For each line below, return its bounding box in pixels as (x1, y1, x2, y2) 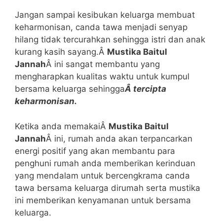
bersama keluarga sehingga (15, 84, 125, 94)
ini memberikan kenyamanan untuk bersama (15, 195, 191, 205)
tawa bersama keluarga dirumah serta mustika (15, 183, 200, 193)
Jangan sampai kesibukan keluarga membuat (15, 10, 195, 20)
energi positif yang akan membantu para (15, 146, 175, 156)
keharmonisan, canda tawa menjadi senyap (15, 22, 187, 33)
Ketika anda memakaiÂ (15, 121, 109, 131)
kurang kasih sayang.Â (15, 47, 107, 57)
